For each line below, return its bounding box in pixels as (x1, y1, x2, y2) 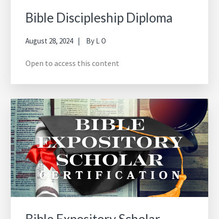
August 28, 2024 (25, 36, 73, 45)
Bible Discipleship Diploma (25, 9, 173, 25)
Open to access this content (25, 58, 120, 68)
